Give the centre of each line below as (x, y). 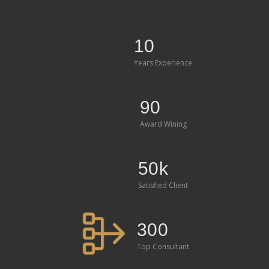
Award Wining (163, 124)
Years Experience (163, 62)
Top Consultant (163, 246)
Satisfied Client (163, 185)
